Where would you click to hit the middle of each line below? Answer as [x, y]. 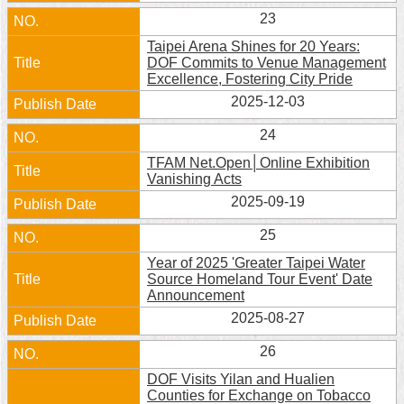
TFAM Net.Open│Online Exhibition [258, 163]
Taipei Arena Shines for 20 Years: [253, 46]
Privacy [38, 385]
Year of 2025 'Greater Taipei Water [256, 263]
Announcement [196, 295]
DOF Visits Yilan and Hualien [241, 379]
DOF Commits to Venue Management [266, 63]
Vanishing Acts [194, 179]
